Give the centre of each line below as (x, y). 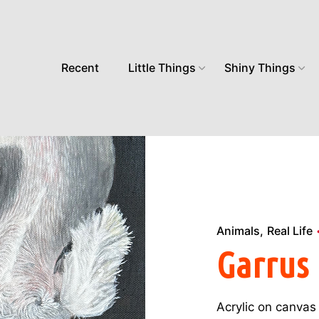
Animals (239, 230)
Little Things (162, 68)
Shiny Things (260, 68)
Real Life (290, 230)
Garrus (263, 264)
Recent (80, 68)
